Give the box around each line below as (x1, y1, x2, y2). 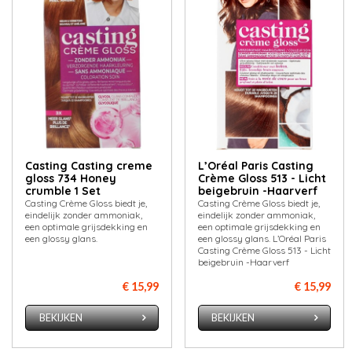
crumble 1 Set (25, 183, 101, 198)
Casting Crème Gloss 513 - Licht (197, 244, 331, 256)
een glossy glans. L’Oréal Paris (197, 232, 326, 244)
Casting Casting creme (25, 158, 153, 173)
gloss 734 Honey (25, 170, 117, 185)
